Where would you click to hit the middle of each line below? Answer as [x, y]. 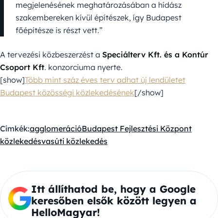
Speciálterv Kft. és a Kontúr [155, 54]
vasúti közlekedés [74, 141]
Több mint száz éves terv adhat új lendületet [105, 80]
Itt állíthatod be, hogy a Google [113, 189]
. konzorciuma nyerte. [83, 67]
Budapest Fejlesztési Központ [137, 128]
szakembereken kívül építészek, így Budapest [99, 17]
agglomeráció [56, 128]
